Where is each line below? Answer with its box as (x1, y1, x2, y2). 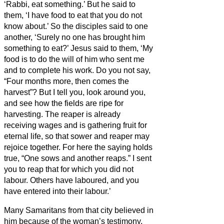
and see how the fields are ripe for (4, 98, 123, 107)
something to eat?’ (4, 43, 70, 52)
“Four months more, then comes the (4, 76, 129, 85)
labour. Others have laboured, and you (4, 175, 139, 184)
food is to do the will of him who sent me (4, 54, 144, 63)
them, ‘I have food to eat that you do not (4, 10, 142, 19)
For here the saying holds (62, 142, 152, 151)
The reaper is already (45, 109, 120, 118)
